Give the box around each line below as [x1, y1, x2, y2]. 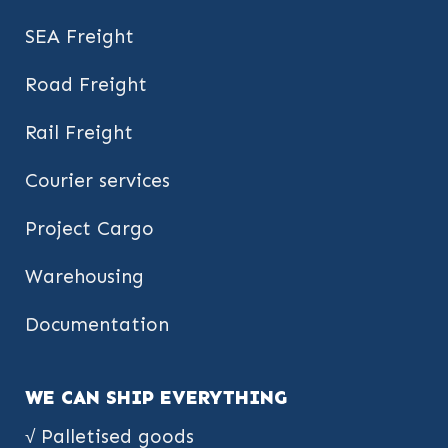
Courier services [25, 169, 170, 193]
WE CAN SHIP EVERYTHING [25, 385, 287, 409]
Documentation [25, 313, 169, 337]
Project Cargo [25, 217, 154, 241]
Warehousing [25, 265, 144, 289]
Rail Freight [25, 121, 133, 145]
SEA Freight [25, 25, 134, 49]
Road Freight [25, 73, 147, 97]
